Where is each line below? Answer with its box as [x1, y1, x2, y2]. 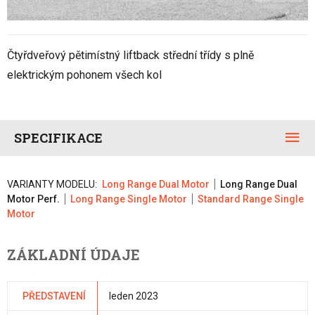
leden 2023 [109, 290, 158, 302]
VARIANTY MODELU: [7, 179, 97, 191]
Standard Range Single [198, 193, 304, 205]
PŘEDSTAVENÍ [22, 290, 86, 302]
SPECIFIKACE [14, 129, 103, 147]
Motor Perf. [7, 193, 60, 205]
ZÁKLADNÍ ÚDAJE [7, 245, 140, 264]
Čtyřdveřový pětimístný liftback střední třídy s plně [7, 49, 254, 63]
